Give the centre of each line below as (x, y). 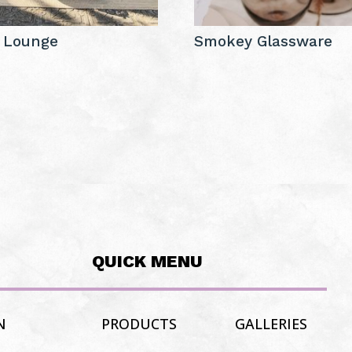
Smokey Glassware (263, 41)
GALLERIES (271, 324)
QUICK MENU (147, 262)
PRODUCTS (139, 324)
